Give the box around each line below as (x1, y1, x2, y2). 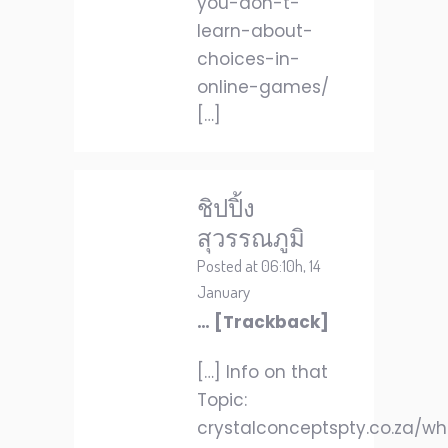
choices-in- (197, 47, 300, 71)
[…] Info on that (197, 360, 328, 384)
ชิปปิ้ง (197, 192, 255, 223)
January (197, 281, 250, 302)
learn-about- (197, 19, 313, 43)
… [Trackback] (197, 310, 329, 334)
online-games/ (197, 75, 329, 99)
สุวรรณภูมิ (197, 222, 305, 253)
